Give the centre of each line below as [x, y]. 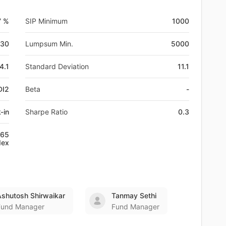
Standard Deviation [57, 66]
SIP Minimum [46, 21]
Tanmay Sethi [134, 195]
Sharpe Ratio [46, 111]
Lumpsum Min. [49, 43]
